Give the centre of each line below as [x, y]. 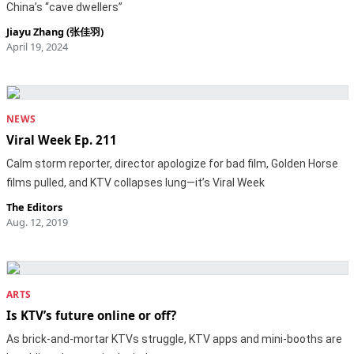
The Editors [34, 207]
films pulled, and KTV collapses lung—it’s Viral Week [135, 183]
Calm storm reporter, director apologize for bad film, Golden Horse [172, 164]
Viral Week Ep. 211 [61, 140]
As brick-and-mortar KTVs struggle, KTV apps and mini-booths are [174, 339]
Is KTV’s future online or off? [91, 315]
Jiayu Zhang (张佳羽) [55, 32]
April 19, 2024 [37, 47]
